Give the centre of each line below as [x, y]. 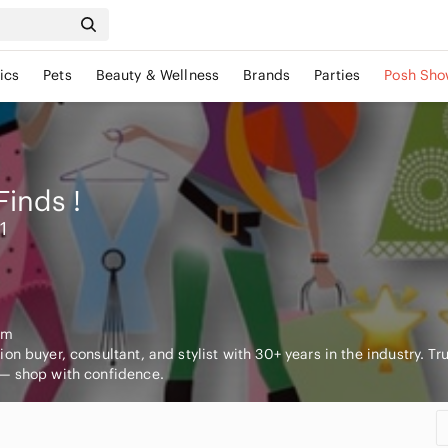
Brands [267, 75]
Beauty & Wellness [157, 75]
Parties [337, 75]
